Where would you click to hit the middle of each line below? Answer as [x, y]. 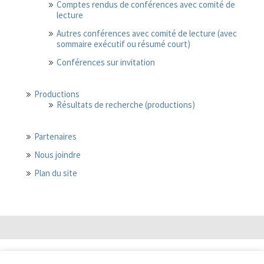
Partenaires [55, 136]
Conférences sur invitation [106, 62]
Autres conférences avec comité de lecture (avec [147, 33]
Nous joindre [57, 155]
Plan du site [56, 173]
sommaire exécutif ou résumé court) [123, 44]
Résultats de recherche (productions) [126, 105]
